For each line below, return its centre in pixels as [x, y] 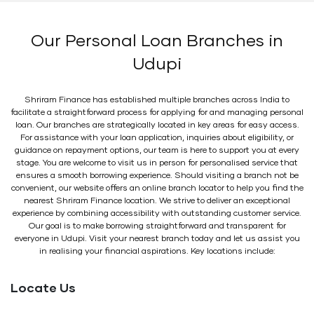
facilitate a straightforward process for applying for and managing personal [157, 112]
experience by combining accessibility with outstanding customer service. [157, 213]
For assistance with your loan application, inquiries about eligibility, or [157, 138]
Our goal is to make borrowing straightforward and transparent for [157, 226]
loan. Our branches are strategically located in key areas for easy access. [157, 125]
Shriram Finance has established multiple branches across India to [157, 100]
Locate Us [43, 288]
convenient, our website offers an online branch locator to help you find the [157, 188]
